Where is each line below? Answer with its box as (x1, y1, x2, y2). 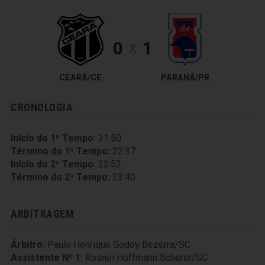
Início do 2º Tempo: (11, 159, 96, 170)
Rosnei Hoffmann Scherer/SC (85, 252, 208, 263)
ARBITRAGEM (11, 208, 75, 220)
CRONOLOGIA (11, 101, 73, 114)
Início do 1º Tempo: (11, 132, 96, 144)
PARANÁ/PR (160, 73, 209, 82)
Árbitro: (11, 239, 45, 250)
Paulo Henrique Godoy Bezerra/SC (47, 239, 190, 250)
